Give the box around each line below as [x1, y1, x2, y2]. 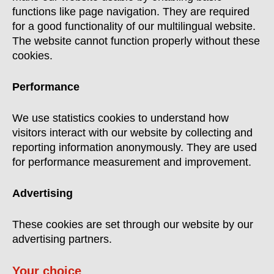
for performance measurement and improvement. [12, 156, 251, 168]
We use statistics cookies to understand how [12, 112, 229, 124]
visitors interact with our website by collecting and [12, 127, 253, 139]
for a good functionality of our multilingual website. [12, 20, 256, 32]
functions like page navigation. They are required [12, 6, 250, 18]
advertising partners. [12, 233, 112, 245]
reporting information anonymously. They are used [12, 141, 257, 154]
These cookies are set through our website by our [12, 218, 253, 231]
